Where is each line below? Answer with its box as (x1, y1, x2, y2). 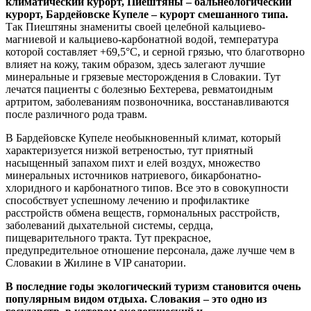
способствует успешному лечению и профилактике (6, 194, 249, 206)
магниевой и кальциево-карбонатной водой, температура (6, 33, 278, 45)
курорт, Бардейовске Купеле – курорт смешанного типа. (6, 8, 288, 20)
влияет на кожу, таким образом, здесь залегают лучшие (6, 58, 265, 70)
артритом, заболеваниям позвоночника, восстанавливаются (6, 96, 289, 108)
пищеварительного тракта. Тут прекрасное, (6, 232, 211, 244)
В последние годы (6, 280, 97, 292)
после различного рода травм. (6, 108, 147, 120)
